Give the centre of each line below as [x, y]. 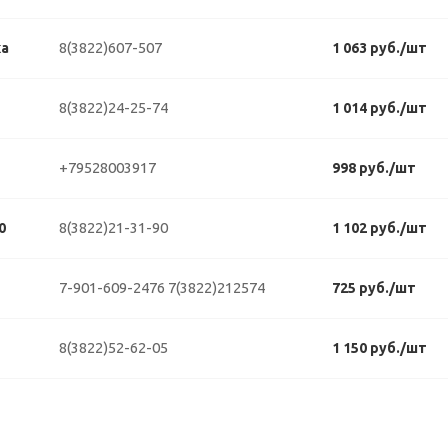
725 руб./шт [374, 288]
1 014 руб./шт [379, 108]
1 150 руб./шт [379, 348]
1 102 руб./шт [379, 228]
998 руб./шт [374, 168]
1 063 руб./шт [379, 48]
